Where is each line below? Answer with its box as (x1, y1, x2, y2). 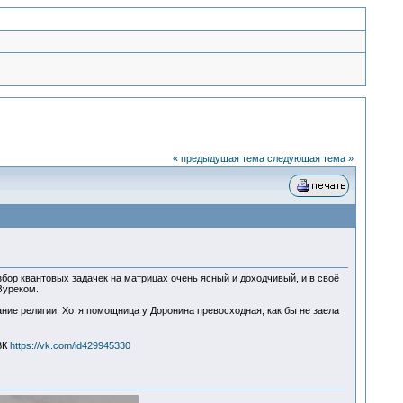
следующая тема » (266, 153, 354, 164)
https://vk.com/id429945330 (9, 340, 130, 352)
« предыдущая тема (172, 153, 264, 164)
